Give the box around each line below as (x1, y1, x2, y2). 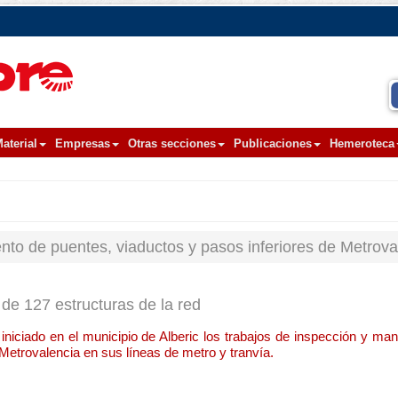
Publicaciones (234, 137, 312, 150)
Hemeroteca (330, 137, 394, 150)
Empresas (55, 137, 110, 150)
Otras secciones (128, 137, 216, 150)
